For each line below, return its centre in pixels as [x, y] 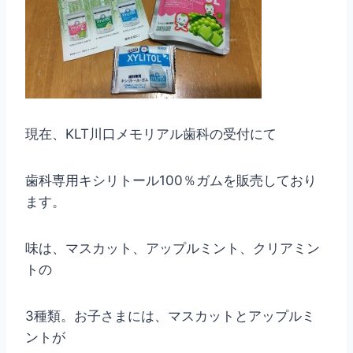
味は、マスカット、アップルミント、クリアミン [173, 249]
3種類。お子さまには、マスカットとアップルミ [170, 316]
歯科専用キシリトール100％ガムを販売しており [171, 181]
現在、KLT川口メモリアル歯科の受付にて [151, 134]
